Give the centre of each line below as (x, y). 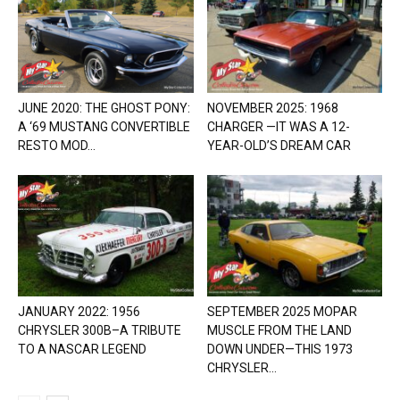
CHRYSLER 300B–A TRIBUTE (100, 330)
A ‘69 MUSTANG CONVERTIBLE (104, 127)
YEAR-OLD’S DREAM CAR (279, 146)
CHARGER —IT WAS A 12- (278, 127)
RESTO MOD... (57, 146)
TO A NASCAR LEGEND (82, 349)
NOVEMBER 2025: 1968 (272, 108)
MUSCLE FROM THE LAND (279, 330)
